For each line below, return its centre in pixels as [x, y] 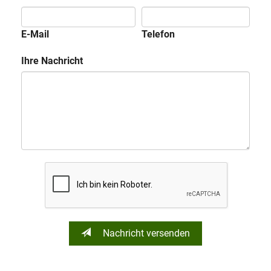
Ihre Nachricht [52, 61]
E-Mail [35, 34]
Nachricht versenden [145, 233]
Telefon [158, 34]
